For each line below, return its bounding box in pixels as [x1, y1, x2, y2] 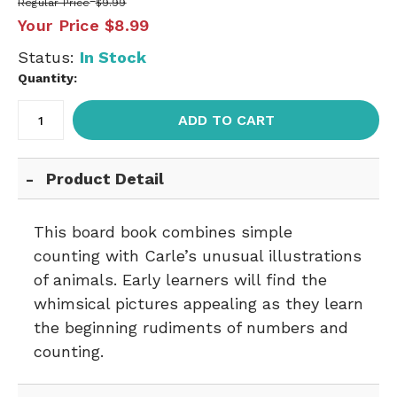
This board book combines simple [34, 222, 292, 241]
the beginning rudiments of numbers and [34, 318, 348, 337]
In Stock [80, 48, 146, 66]
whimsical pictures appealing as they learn [34, 294, 363, 313]
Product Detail [46, 169, 165, 188]
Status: [18, 48, 80, 66]
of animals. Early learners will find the [34, 270, 327, 289]
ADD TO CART [177, 112, 275, 128]
